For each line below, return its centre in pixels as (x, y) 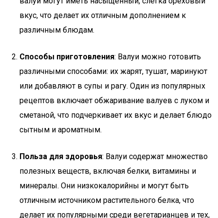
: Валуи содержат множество (155, 156)
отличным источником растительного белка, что (107, 200)
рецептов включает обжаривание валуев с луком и (114, 100)
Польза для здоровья (61, 156)
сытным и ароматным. (61, 130)
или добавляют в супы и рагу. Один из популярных (112, 86)
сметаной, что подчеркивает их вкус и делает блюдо (116, 115)
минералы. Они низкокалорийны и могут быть (104, 186)
